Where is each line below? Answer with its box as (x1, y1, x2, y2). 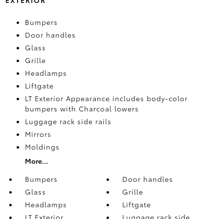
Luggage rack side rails (24, 116, 111, 126)
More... (24, 155, 48, 166)
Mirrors (24, 129, 51, 139)
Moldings (24, 141, 60, 152)
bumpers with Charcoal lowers (24, 103, 139, 113)
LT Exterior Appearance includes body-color (24, 93, 188, 103)
